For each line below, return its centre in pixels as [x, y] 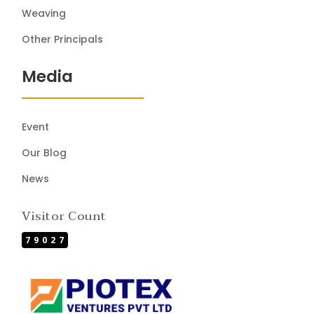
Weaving [44, 13]
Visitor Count [64, 216]
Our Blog [45, 152]
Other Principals [63, 39]
